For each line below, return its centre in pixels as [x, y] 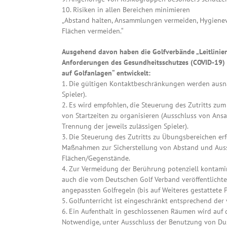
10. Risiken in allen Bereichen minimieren [126, 10]
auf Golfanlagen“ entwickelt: [106, 73]
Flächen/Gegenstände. [96, 158]
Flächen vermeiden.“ [93, 31]
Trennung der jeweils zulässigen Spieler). [125, 126]
